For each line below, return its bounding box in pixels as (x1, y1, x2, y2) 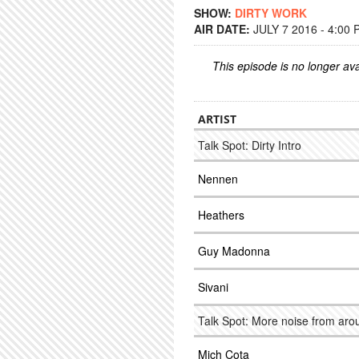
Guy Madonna (198, 243, 270, 259)
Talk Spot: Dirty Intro (198, 137, 301, 153)
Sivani (198, 279, 228, 295)
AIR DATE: (194, 21, 253, 37)
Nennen (198, 171, 238, 187)
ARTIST (198, 111, 236, 127)
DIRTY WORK (235, 5, 307, 21)
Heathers (198, 207, 244, 223)
